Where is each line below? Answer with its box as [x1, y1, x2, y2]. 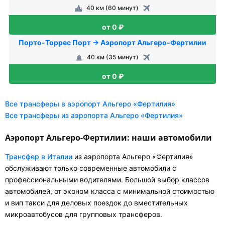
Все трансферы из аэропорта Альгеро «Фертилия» [5, 111, 183, 120]
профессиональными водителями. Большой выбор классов [5, 175, 209, 184]
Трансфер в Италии [5, 152, 72, 161]
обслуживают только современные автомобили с [5, 164, 176, 172]
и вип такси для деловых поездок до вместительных [5, 198, 188, 207]
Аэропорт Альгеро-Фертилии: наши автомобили [5, 132, 212, 143]
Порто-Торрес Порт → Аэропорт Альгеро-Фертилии [19, 38, 206, 47]
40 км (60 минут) [86, 4, 139, 12]
